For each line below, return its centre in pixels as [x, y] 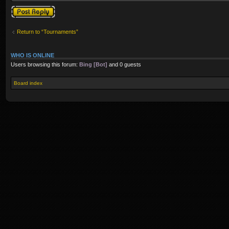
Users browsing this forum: [45, 64]
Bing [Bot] [93, 64]
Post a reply [26, 8]
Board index [28, 83]
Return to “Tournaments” [48, 31]
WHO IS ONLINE [32, 55]
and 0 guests [124, 64]
